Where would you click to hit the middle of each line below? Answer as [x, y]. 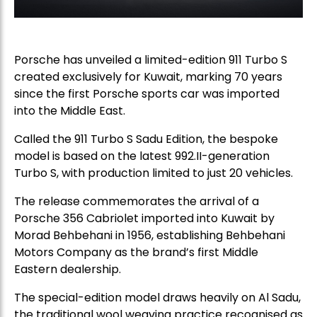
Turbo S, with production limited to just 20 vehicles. [154, 173]
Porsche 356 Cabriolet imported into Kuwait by [144, 218]
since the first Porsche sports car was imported [147, 93]
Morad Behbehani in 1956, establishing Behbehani [150, 235]
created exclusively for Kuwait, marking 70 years [148, 76]
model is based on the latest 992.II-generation [142, 156]
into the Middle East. [70, 110]
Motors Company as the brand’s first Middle [136, 252]
